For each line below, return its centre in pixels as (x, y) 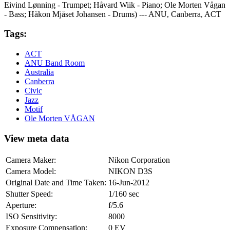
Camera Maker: (31, 160)
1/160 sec (124, 194)
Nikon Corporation (139, 160)
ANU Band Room (55, 63)
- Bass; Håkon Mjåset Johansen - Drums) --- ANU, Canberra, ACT (113, 14)
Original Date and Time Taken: (56, 182)
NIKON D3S (130, 171)
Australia (39, 72)
